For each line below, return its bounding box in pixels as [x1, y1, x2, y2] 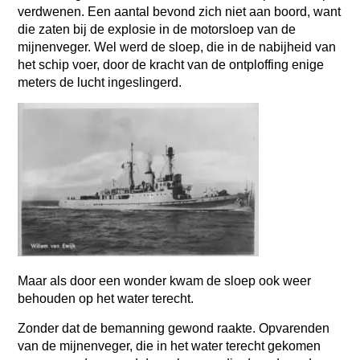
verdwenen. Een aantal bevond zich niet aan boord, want [18, 4, 342, 18]
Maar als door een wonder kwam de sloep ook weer [18, 274, 312, 288]
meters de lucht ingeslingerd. [18, 75, 186, 89]
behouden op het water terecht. [18, 292, 198, 306]
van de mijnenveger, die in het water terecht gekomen [18, 338, 321, 353]
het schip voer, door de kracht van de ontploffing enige [18, 57, 325, 72]
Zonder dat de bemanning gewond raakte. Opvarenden [18, 321, 330, 335]
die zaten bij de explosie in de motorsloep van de [18, 22, 297, 36]
